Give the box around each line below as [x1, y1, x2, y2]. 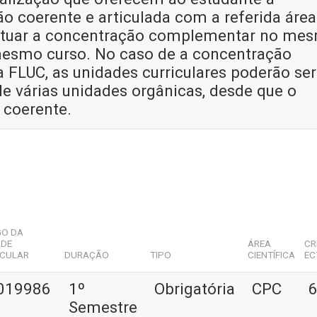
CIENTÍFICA [248, 249, 296, 261]
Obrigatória [154, 279, 235, 299]
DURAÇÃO [64, 249, 110, 261]
